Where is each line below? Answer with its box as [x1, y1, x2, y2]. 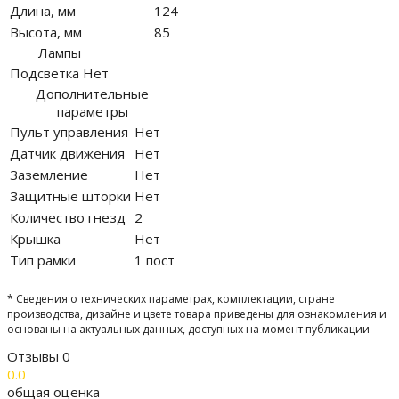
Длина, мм [10, 2, 76, 20]
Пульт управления [10, 123, 128, 142]
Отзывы [7, 347, 62, 366]
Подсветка [10, 64, 79, 83]
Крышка [10, 230, 61, 248]
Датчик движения [10, 144, 125, 163]
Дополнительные [36, 85, 149, 103]
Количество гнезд [10, 208, 126, 227]
